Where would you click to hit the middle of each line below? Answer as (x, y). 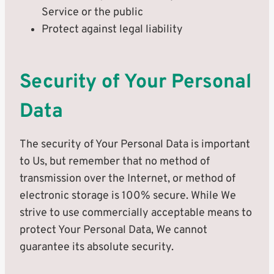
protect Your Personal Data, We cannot (113, 230)
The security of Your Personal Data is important (135, 145)
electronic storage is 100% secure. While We (128, 196)
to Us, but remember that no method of (115, 162)
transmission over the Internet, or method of (128, 179)
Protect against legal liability (112, 30)
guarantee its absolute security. (97, 247)
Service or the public (92, 13)
